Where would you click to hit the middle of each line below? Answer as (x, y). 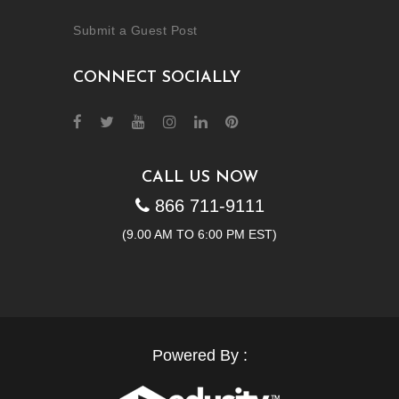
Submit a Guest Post (135, 30)
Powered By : (199, 355)
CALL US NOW (199, 177)
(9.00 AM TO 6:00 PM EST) (199, 234)
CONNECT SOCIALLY (157, 77)
